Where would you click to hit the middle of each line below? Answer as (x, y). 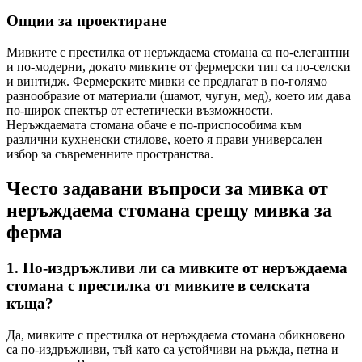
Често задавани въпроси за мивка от (167, 188)
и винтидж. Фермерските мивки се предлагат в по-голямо (167, 81)
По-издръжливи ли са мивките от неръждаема (185, 267)
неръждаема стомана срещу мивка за (169, 210)
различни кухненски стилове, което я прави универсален (164, 139)
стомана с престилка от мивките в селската (158, 285)
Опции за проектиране (86, 21)
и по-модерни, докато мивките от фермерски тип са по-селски (179, 66)
